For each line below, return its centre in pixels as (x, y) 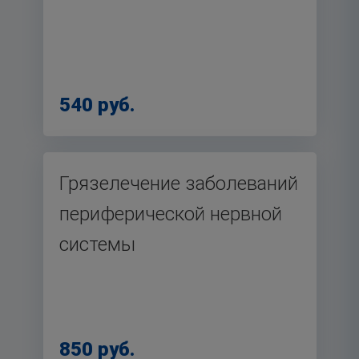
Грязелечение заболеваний (178, 184)
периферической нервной (170, 214)
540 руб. (97, 105)
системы (97, 244)
